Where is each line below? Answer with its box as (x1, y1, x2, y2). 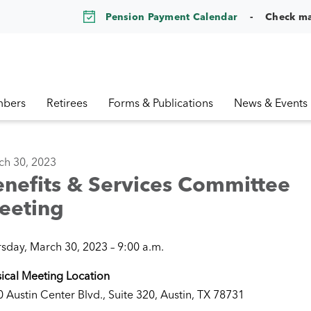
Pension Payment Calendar (106, 10, 238, 23)
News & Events (234, 96, 308, 110)
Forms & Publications (108, 96, 213, 110)
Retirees (47, 96, 87, 110)
